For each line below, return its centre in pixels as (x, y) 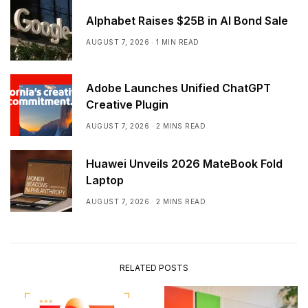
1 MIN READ (177, 42)
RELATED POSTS (154, 268)
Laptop (105, 180)
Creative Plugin (127, 104)
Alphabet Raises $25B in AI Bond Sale (187, 20)
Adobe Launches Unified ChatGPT (178, 88)
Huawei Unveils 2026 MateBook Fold (184, 163)
